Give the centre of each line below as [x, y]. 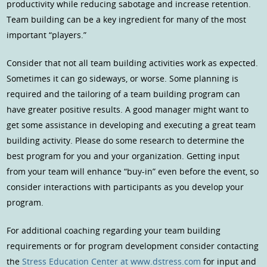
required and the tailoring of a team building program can [124, 94]
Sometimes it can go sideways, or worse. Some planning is [123, 79]
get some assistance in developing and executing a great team [131, 125]
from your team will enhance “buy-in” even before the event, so [133, 172]
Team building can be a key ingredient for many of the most [127, 20]
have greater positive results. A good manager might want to [128, 110]
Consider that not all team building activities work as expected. [133, 63]
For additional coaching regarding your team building [114, 231]
